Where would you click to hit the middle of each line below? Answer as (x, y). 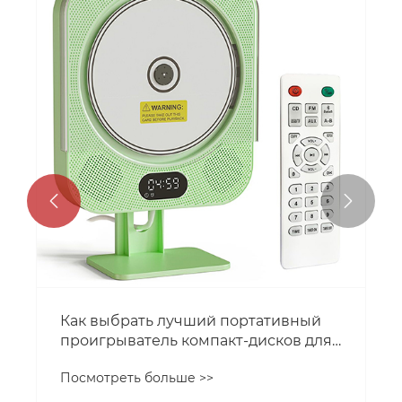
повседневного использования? (183, 361)
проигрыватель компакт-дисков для (196, 341)
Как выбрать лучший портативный (191, 321)
